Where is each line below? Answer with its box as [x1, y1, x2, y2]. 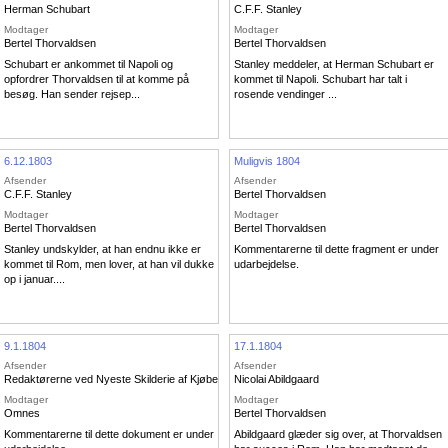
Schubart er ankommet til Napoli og [4, 58, 173, 71]
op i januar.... [4, 273, 65, 286]
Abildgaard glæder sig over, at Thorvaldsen [234, 428, 442, 441]
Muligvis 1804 [234, 154, 300, 167]
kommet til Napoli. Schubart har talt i [234, 73, 407, 86]
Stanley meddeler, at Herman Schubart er [234, 58, 434, 71]
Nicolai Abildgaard [234, 373, 319, 386]
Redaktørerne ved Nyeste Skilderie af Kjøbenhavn [4, 373, 248, 386]
